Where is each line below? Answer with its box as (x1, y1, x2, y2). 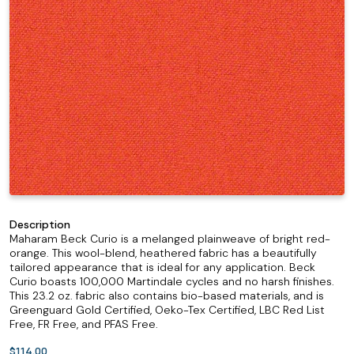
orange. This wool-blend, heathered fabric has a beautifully (9, 246, 317, 260)
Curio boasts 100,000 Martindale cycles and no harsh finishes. (9, 274, 334, 288)
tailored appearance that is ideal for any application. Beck (9, 260, 315, 274)
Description (9, 217, 70, 232)
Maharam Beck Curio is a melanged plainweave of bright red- (9, 232, 330, 246)
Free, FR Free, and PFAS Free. (9, 317, 158, 331)
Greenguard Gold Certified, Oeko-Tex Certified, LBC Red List (9, 303, 325, 317)
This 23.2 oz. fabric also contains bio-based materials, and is (9, 288, 324, 303)
